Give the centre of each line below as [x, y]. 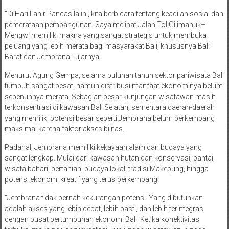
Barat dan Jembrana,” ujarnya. [52, 57]
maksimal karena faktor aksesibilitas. [64, 129]
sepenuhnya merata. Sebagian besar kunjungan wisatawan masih [110, 97]
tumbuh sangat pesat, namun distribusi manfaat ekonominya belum [113, 86]
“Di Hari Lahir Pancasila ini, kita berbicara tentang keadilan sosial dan [114, 14]
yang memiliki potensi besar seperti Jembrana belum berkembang [109, 118]
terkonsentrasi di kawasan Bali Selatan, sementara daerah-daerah [109, 108]
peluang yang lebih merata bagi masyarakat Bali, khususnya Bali [107, 46]
